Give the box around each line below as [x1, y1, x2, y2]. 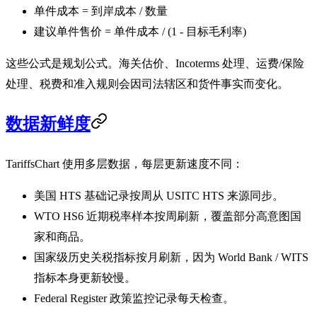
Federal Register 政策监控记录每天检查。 [34, 292, 234, 305]
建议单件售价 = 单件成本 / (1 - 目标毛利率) [34, 25, 246, 38]
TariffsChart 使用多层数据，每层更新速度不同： [6, 158, 243, 171]
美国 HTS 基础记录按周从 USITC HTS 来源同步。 [34, 190, 284, 202]
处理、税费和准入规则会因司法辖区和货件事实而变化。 [6, 78, 289, 91]
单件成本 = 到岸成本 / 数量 [34, 5, 168, 18]
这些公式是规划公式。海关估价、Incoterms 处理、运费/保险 [6, 57, 304, 70]
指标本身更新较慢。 [34, 272, 136, 284]
